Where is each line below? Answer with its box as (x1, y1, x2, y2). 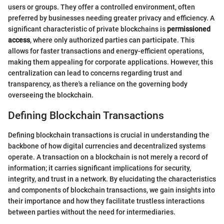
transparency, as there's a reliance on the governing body (8, 80, 187, 88)
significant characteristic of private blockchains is (8, 25, 167, 33)
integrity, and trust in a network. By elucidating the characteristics (8, 174, 216, 183)
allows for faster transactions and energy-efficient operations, (8, 47, 204, 55)
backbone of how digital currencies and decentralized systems (8, 141, 205, 150)
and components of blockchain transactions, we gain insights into (8, 185, 215, 194)
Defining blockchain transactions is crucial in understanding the (8, 130, 209, 139)
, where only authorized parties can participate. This (30, 36, 194, 44)
